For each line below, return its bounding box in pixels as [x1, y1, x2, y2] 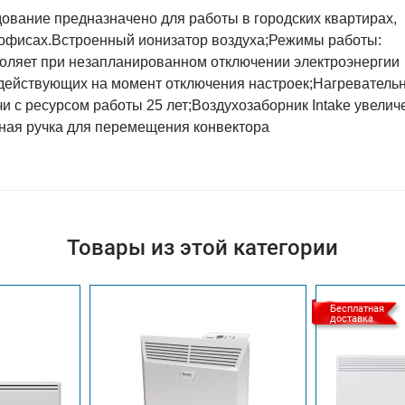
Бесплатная [330, 303, 384, 315]
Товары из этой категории [67, 235, 338, 260]
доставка [330, 313, 373, 325]
